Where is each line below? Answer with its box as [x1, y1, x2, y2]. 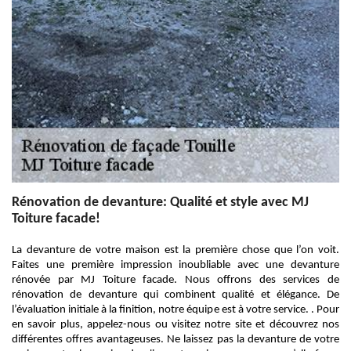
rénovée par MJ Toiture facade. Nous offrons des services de [12, 274, 339, 286]
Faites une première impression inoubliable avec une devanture [12, 259, 339, 271]
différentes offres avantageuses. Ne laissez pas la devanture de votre [12, 334, 339, 346]
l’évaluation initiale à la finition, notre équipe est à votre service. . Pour [12, 304, 339, 316]
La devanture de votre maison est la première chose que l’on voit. [12, 244, 339, 256]
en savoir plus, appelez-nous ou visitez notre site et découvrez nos [12, 319, 339, 331]
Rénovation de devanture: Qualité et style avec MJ [12, 195, 309, 210]
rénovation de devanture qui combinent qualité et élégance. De [12, 289, 339, 301]
